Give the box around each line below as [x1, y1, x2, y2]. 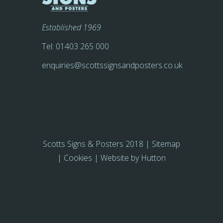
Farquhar [95, 166, 128, 177]
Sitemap [152, 138, 180, 149]
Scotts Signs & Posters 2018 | [43, 138, 152, 149]
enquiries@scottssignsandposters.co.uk [42, 60, 182, 71]
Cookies [64, 152, 92, 163]
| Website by [92, 152, 141, 163]
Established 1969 [42, 22, 101, 33]
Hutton [141, 152, 166, 163]
